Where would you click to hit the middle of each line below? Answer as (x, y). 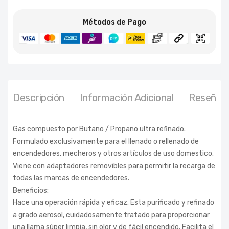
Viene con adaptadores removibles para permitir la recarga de (114, 166)
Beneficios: (31, 190)
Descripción (39, 97)
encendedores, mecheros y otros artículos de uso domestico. (113, 153)
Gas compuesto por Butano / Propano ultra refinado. (99, 129)
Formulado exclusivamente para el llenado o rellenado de (106, 141)
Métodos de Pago (114, 22)
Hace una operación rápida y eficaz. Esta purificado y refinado (113, 202)
